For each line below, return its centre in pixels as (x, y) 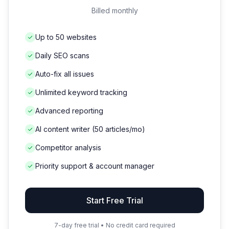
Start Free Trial (114, 201)
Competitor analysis (68, 148)
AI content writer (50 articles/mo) (90, 129)
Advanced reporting (69, 111)
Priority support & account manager (95, 166)
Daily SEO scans (62, 56)
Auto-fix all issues (65, 74)
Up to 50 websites (66, 37)
